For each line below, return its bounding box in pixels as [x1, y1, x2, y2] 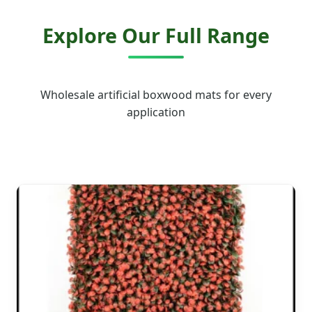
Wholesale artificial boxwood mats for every [40, 86, 272, 102]
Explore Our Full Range [42, 21, 270, 49]
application [127, 104, 185, 120]
